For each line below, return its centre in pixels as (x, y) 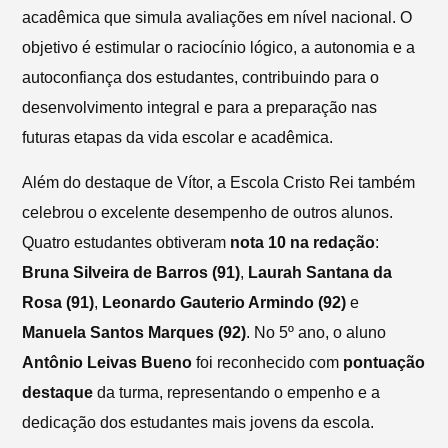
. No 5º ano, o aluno (316, 332)
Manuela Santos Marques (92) (134, 332)
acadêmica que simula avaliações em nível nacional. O (217, 18)
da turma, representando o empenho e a (237, 392)
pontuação (384, 362)
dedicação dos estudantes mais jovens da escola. (198, 422)
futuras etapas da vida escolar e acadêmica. (178, 138)
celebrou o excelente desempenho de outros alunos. (208, 212)
